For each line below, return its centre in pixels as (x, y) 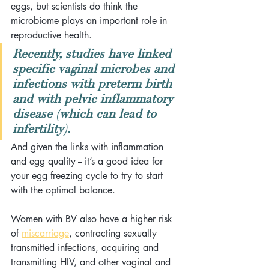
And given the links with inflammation (89, 147)
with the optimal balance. (63, 190)
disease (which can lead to (86, 113)
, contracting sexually (114, 233)
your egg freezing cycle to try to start (88, 175)
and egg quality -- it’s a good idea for (88, 161)
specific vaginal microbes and (95, 68)
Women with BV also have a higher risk (93, 219)
